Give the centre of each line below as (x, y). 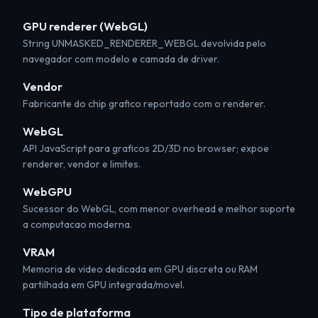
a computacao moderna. (77, 224)
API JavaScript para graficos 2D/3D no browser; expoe (146, 148)
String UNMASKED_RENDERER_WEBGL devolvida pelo (144, 43)
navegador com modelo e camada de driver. (121, 59)
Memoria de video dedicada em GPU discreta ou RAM (140, 269)
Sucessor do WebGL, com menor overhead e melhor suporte (159, 209)
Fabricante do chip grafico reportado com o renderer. (144, 104)
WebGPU (47, 192)
